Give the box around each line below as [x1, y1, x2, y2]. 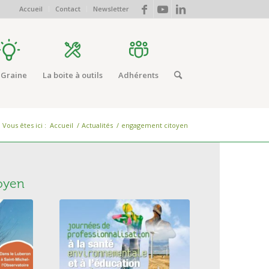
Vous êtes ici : [2, 121, 46, 130]
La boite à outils [43, 70, 103, 80]
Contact [55, 4, 80, 13]
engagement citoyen [121, 121, 188, 130]
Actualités [82, 121, 113, 130]
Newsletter [93, 4, 129, 13]
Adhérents [118, 70, 159, 80]
